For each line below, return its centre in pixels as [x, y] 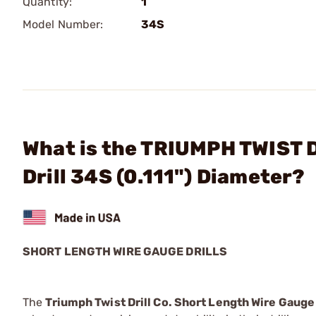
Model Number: [63, 24]
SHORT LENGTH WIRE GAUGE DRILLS [125, 251]
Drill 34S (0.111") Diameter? [164, 177]
